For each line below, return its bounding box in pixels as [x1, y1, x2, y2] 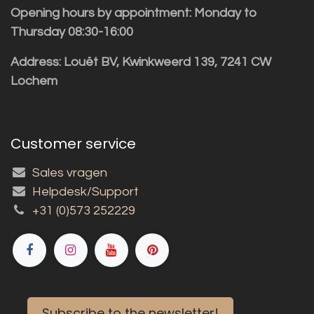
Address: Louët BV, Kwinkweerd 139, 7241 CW [11, 55, 271, 69]
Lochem [11, 74, 57, 88]
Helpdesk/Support [32, 184, 139, 198]
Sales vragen [32, 165, 108, 179]
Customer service [11, 133, 136, 153]
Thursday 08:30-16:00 [11, 25, 133, 39]
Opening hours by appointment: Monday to [11, 6, 257, 20]
